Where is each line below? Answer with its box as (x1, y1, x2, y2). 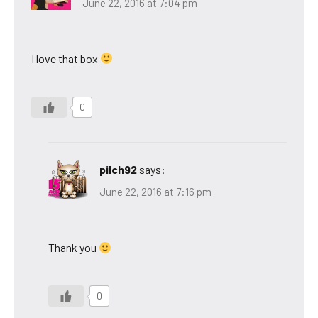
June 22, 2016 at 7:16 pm (99, 185, 212, 199)
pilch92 (99, 162, 137, 176)
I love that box (31, 51, 100, 65)
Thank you (48, 241, 99, 255)
